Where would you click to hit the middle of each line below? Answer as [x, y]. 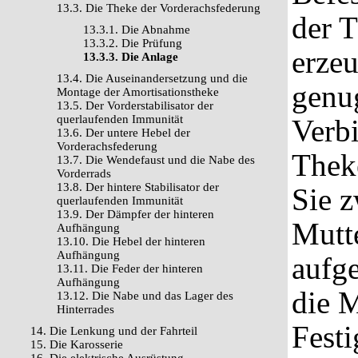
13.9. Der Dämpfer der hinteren [135, 214]
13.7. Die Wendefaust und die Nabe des [156, 160]
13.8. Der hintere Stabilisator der [138, 187]
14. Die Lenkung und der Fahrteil [114, 331]
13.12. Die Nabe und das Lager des [145, 296]
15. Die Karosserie [77, 344]
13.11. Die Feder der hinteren [130, 268]
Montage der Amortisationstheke [138, 92]
